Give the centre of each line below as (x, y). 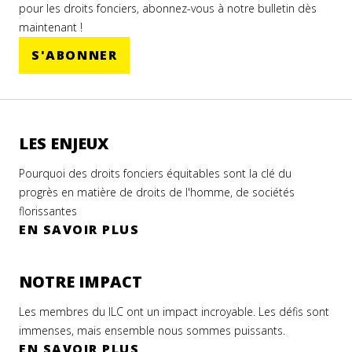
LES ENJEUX (64, 143)
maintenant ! (51, 27)
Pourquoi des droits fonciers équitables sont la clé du (155, 173)
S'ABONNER (75, 55)
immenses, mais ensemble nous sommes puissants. (152, 330)
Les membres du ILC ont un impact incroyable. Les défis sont (174, 311)
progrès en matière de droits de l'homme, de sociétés (157, 192)
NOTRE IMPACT (81, 281)
